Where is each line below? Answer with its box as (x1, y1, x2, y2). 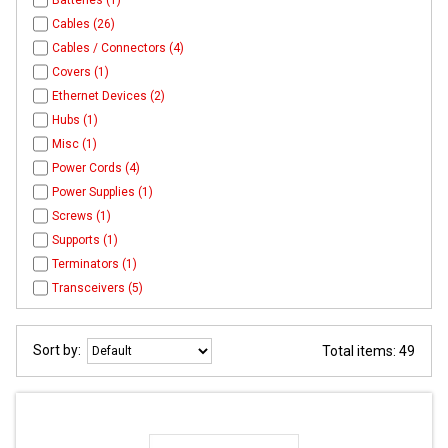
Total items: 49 (322, 343, 415, 360)
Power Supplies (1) (52, 185, 154, 200)
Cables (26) (52, 17, 116, 32)
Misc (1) (52, 137, 98, 152)
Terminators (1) (52, 257, 138, 272)
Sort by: (33, 342, 87, 359)
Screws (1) (52, 209, 112, 224)
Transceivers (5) (52, 281, 144, 296)
